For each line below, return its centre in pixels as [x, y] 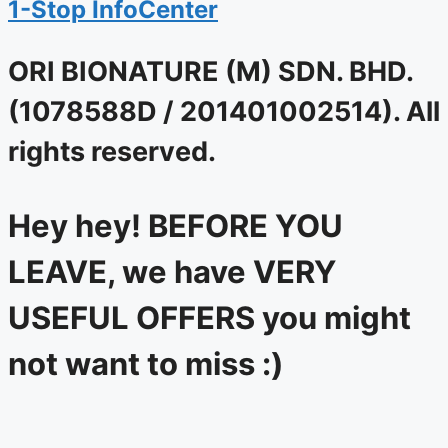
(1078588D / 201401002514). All [224, 112]
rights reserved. [112, 152]
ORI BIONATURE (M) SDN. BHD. [210, 72]
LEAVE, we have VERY [172, 272]
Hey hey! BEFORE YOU [175, 226]
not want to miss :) [146, 364]
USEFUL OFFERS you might [209, 318]
